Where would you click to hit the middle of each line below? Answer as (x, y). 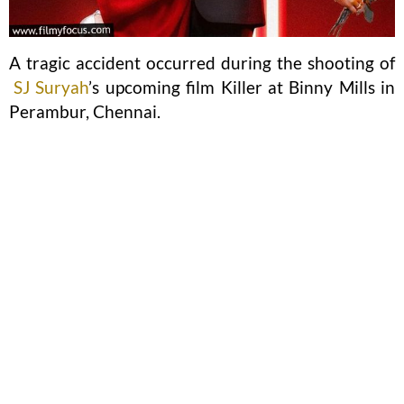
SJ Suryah (51, 87)
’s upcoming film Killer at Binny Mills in (242, 87)
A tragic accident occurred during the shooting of (202, 63)
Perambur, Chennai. (85, 112)
